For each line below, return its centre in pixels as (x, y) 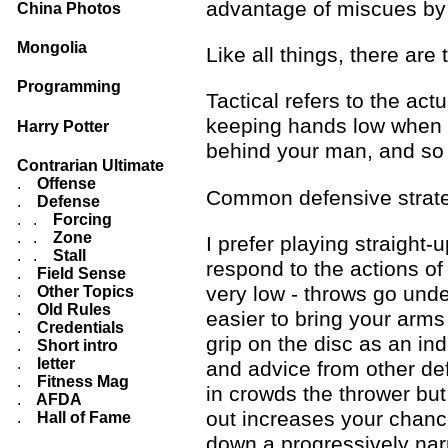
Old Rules (72, 309)
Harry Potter (63, 126)
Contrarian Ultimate (90, 165)
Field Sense (79, 273)
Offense (64, 183)
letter (54, 363)
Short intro (75, 345)
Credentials (78, 327)
